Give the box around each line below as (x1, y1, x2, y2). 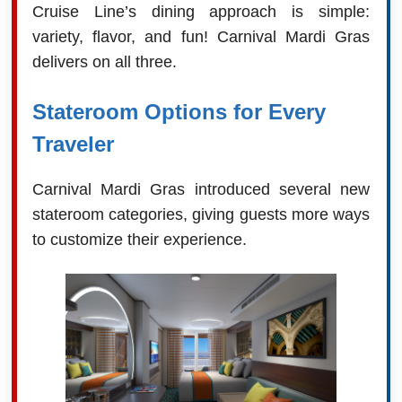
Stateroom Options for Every (31, 99, 326, 124)
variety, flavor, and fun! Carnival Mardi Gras (31, 27, 371, 46)
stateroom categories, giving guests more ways (31, 205, 371, 223)
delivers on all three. (31, 52, 177, 71)
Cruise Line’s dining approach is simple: (31, 2, 371, 21)
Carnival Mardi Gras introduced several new (31, 179, 371, 198)
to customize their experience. (31, 230, 247, 249)
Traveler (31, 131, 114, 156)
